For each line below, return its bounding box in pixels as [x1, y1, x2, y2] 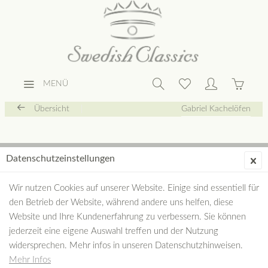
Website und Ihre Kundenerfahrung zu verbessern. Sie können [9, 212, 246, 221]
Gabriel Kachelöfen [181, 105, 251, 113]
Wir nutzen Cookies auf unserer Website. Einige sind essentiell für [9, 184, 259, 193]
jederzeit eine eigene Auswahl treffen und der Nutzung [9, 227, 218, 236]
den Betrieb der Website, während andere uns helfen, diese [9, 198, 233, 207]
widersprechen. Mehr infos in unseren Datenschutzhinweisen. [9, 241, 243, 250]
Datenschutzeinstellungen [6, 154, 115, 163]
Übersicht [33, 105, 69, 113]
